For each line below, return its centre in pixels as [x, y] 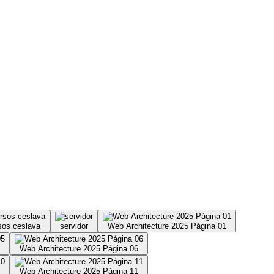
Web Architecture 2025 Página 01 [167, 226]
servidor [74, 226]
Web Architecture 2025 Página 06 [79, 248]
